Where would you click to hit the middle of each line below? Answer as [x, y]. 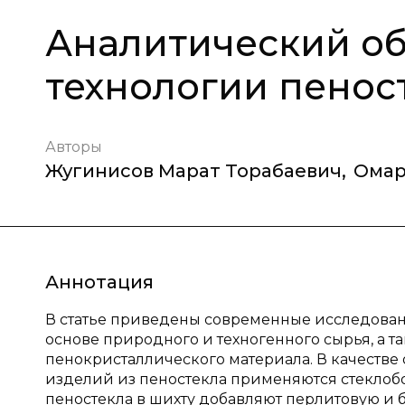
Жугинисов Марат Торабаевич [193, 171]
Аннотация [99, 282]
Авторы [74, 147]
